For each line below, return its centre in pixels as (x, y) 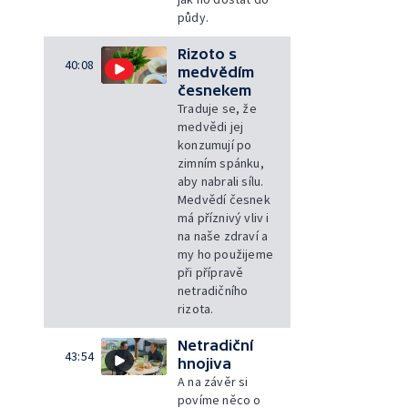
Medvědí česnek (224, 199)
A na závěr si (213, 382)
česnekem (214, 90)
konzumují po (215, 145)
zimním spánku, (221, 163)
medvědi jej (211, 127)
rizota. (196, 309)
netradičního (213, 291)
